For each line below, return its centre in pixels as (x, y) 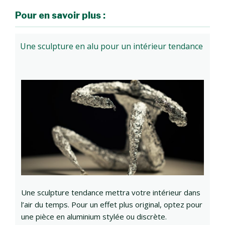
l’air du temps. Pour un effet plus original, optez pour (112, 205)
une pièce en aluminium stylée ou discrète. (94, 217)
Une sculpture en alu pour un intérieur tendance (111, 46)
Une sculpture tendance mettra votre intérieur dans (111, 193)
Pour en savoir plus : (60, 15)
